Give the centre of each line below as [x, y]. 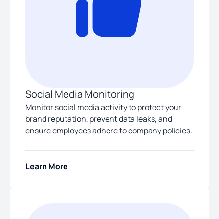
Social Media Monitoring [80, 94]
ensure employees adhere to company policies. [109, 130]
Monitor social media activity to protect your [103, 107]
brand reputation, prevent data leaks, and [99, 119]
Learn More [47, 166]
